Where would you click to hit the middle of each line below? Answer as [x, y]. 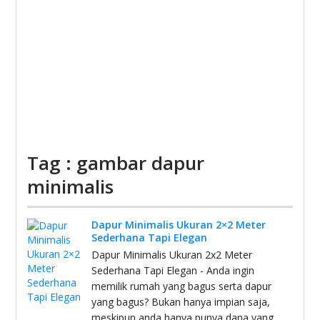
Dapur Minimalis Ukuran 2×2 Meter [179, 225]
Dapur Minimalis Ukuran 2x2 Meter [172, 255]
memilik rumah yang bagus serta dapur [182, 286]
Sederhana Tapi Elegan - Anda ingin [173, 270]
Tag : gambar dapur [116, 163]
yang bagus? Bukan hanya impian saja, [181, 302]
